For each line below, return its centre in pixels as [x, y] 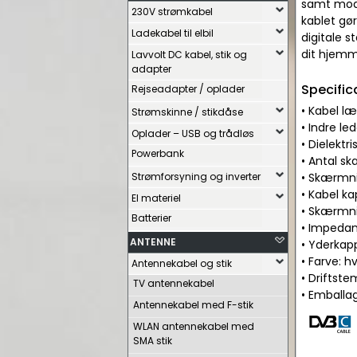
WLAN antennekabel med [194, 326]
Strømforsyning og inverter [196, 177]
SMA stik [153, 341]
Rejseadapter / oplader [188, 89]
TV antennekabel [174, 283]
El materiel [156, 198]
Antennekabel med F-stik [193, 305]
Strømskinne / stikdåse [187, 112]
